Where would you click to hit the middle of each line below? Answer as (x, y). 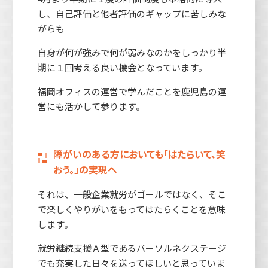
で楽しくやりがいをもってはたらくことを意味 (131, 209)
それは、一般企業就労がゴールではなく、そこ (132, 194)
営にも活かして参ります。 (91, 106)
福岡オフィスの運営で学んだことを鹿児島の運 (132, 91)
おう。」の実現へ (85, 169)
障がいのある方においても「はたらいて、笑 (139, 154)
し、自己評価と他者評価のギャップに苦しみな (132, 13)
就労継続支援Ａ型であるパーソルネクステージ (132, 248)
